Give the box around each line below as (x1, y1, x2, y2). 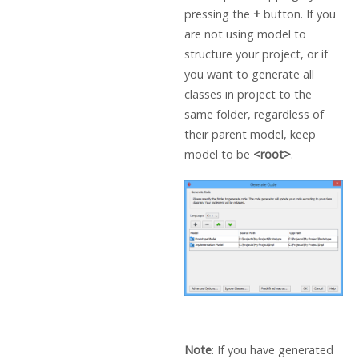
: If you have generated (211, 341, 333, 357)
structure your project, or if (184, 46, 328, 63)
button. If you (260, 6, 336, 22)
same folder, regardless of (184, 107, 324, 123)
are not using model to (184, 26, 306, 42)
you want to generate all (184, 67, 314, 83)
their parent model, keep (184, 127, 316, 143)
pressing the (184, 6, 253, 22)
